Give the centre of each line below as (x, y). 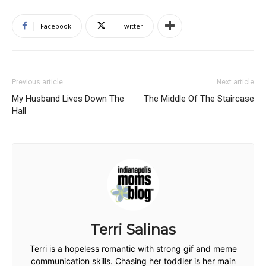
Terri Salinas (133, 229)
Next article (235, 82)
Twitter (132, 26)
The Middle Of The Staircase (199, 98)
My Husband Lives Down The (68, 98)
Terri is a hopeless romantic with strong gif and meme (133, 248)
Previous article (37, 82)
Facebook (56, 26)
